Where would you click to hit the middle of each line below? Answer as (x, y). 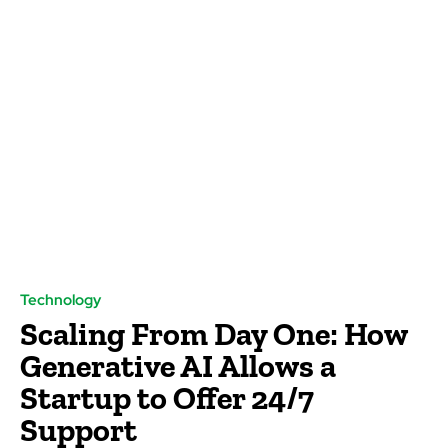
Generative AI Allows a (178, 366)
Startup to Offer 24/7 (167, 398)
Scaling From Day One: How (214, 334)
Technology (60, 300)
